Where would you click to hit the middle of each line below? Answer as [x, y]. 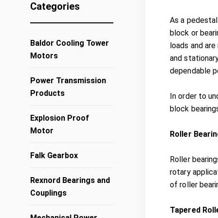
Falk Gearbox [54, 155]
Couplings [48, 193]
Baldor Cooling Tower [70, 43]
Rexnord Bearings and [70, 180]
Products [47, 93]
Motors [44, 56]
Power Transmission [68, 81]
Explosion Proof [60, 118]
